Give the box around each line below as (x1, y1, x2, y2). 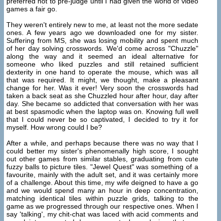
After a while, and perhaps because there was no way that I (6, 139, 198, 147)
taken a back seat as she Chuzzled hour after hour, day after (6, 92, 198, 100)
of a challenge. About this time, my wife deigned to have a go (6, 179, 198, 187)
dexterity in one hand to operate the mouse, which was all (6, 68, 198, 76)
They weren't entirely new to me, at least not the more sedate (6, 21, 198, 29)
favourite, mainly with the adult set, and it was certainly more (6, 171, 198, 179)
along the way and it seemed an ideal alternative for (6, 52, 198, 61)
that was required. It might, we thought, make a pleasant (6, 76, 198, 84)
